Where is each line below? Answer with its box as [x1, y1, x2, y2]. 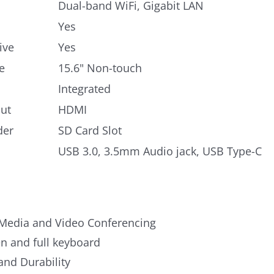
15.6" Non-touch [58, 61, 142, 75]
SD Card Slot [58, 123, 122, 138]
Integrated [58, 81, 111, 96]
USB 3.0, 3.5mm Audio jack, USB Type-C [58, 144, 262, 158]
